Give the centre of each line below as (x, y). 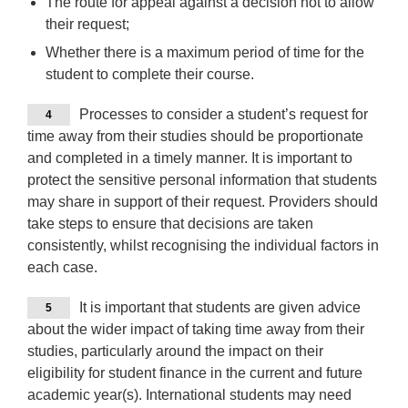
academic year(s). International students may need (189, 395)
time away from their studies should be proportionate (195, 137)
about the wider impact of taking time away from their (196, 330)
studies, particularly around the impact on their (175, 352)
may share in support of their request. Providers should (203, 202)
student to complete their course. (150, 75)
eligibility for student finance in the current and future (195, 373)
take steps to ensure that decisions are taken (170, 224)
